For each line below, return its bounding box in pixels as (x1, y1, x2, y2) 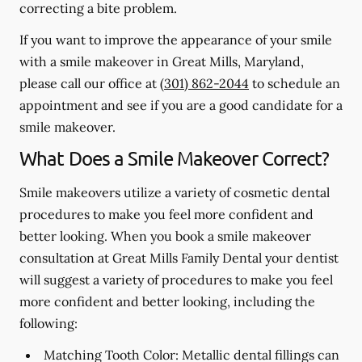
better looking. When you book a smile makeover (19, 228, 311, 244)
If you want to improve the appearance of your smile (19, 32, 332, 48)
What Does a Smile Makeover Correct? (19, 146, 330, 170)
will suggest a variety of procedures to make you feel (19, 271, 333, 288)
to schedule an (249, 75, 340, 91)
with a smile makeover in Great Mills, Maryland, (19, 53, 304, 69)
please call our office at (19, 75, 160, 91)
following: (19, 315, 78, 331)
